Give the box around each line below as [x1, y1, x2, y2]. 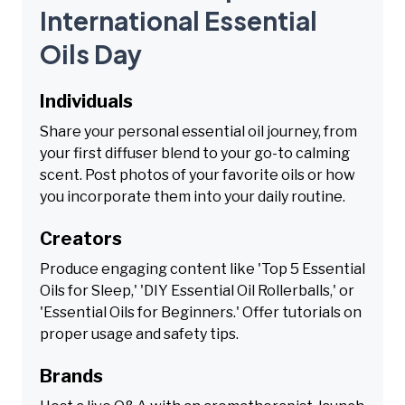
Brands [40, 364, 103, 387]
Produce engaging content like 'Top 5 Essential [40, 259, 365, 278]
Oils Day [40, 37, 142, 70]
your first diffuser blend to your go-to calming [40, 144, 350, 162]
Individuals [40, 89, 133, 112]
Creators [40, 227, 122, 250]
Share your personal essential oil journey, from [40, 122, 357, 140]
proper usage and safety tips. [40, 325, 239, 343]
